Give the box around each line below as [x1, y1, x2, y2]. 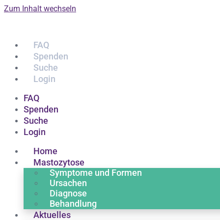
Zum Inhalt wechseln [4, 4, 76, 13]
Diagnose [50, 188, 87, 198]
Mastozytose [33, 157, 84, 167]
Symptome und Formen [50, 167, 142, 178]
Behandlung [50, 198, 97, 209]
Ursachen [50, 178, 87, 188]
